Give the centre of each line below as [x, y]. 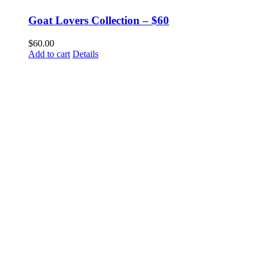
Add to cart [49, 54]
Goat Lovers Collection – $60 [99, 20]
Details [85, 54]
